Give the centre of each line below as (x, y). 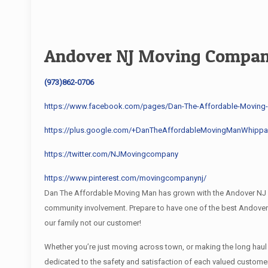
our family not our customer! (93, 223)
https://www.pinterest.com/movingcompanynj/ (126, 178)
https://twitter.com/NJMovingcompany (112, 154)
